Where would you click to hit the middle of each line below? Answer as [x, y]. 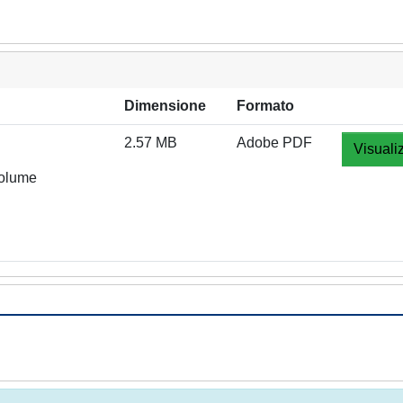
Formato [265, 106]
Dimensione [165, 106]
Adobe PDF [274, 143]
